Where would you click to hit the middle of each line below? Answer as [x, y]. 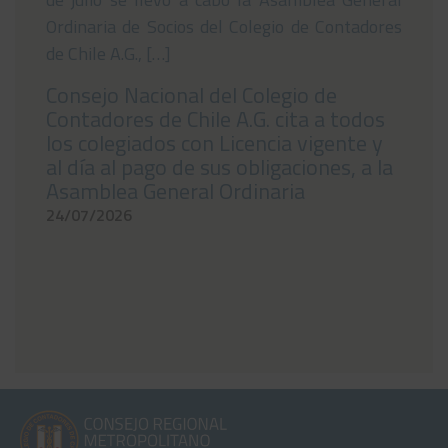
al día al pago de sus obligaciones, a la [219, 167]
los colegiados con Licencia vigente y [214, 143]
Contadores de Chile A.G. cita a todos [215, 119]
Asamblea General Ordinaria [175, 191]
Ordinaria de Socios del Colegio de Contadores [224, 27]
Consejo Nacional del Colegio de [191, 95]
